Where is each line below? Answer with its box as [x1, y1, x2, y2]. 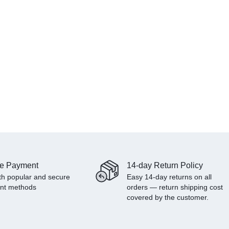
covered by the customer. [127, 193, 209, 202]
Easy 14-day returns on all [127, 173, 212, 181]
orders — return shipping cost [127, 183, 223, 192]
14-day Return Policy [127, 161, 203, 170]
